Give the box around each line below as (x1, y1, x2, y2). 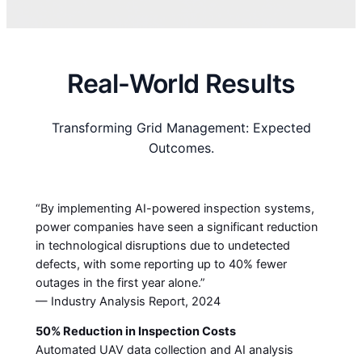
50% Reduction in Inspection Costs (35, 324, 236, 339)
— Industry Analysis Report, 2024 (35, 293, 221, 309)
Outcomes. (148, 140, 214, 157)
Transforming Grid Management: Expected (51, 120, 311, 137)
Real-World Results (66, 68, 296, 100)
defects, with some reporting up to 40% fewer (35, 256, 287, 271)
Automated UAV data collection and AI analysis (35, 343, 293, 358)
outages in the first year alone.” (35, 275, 205, 290)
